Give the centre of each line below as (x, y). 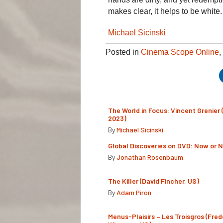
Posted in (123, 52)
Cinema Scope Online (180, 52)
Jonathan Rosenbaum (150, 157)
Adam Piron (134, 192)
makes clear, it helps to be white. (165, 11)
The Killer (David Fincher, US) (154, 181)
